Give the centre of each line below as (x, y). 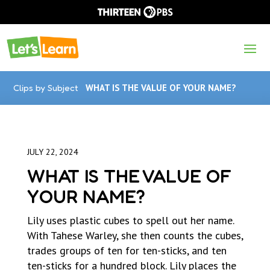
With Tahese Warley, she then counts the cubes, (135, 236)
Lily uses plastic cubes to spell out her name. (130, 221)
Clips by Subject (46, 88)
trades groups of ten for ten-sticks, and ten (127, 251)
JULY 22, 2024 (53, 152)
